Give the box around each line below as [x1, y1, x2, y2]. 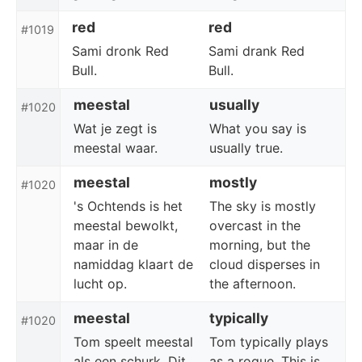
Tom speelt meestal [74, 334, 193, 350]
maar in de [74, 237, 138, 253]
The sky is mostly [209, 198, 316, 214]
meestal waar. [74, 140, 158, 156]
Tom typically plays [209, 334, 328, 350]
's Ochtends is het [74, 198, 183, 214]
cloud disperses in [209, 256, 320, 272]
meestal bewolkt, [74, 217, 178, 234]
